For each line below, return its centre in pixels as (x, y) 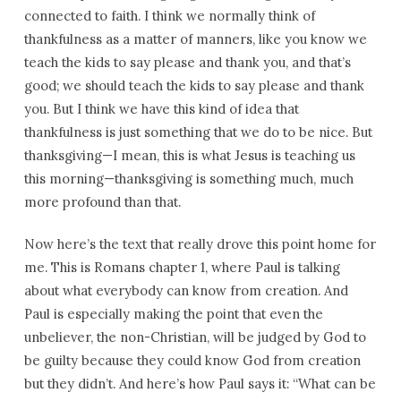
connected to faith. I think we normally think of (169, 16)
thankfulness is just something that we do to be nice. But (198, 132)
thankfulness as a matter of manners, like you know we (195, 39)
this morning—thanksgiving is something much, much (188, 179)
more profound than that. (102, 202)
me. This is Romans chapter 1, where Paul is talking (182, 267)
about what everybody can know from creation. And (186, 290)
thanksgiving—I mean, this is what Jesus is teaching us (189, 155)
